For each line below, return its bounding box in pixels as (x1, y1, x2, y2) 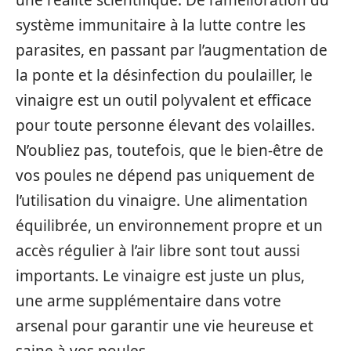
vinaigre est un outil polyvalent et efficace (16, 89, 312, 110)
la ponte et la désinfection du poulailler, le (16, 64, 313, 85)
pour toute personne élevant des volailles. (16, 114, 315, 136)
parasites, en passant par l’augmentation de (16, 39, 327, 60)
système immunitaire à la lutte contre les (16, 14, 306, 35)
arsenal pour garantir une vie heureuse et (16, 315, 313, 336)
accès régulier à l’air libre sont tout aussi (16, 240, 300, 261)
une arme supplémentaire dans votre (16, 290, 281, 311)
